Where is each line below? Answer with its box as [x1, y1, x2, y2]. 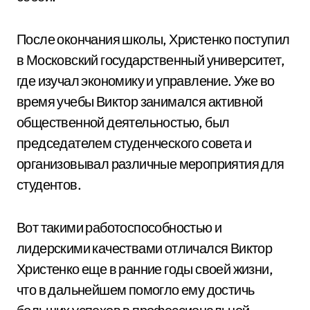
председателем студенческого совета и [17, 134, 252, 152]
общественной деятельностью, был [17, 113, 230, 131]
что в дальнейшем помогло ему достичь [17, 281, 255, 298]
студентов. [17, 176, 81, 193]
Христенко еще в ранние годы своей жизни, [17, 260, 273, 277]
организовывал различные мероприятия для [17, 155, 284, 172]
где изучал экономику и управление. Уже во [17, 72, 275, 89]
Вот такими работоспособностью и [17, 219, 222, 236]
